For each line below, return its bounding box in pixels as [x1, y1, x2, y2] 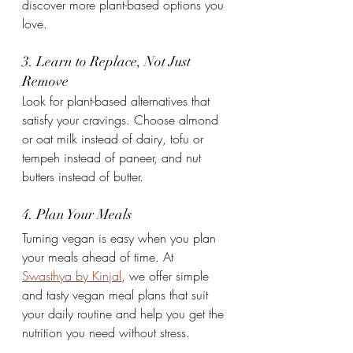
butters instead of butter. [22, 168, 143, 185]
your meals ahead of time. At [22, 248, 177, 266]
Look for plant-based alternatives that [22, 92, 214, 110]
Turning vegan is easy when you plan [22, 229, 220, 247]
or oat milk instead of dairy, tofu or [22, 130, 207, 147]
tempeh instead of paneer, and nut [22, 149, 205, 166]
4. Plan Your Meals [22, 206, 132, 223]
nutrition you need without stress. [22, 324, 190, 341]
